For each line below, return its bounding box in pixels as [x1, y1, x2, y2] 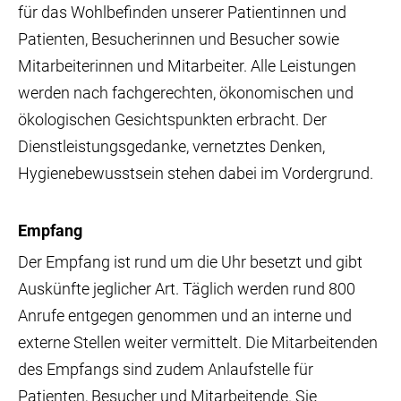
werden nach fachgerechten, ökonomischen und [18, 83, 354, 103]
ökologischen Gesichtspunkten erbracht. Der [18, 110, 327, 130]
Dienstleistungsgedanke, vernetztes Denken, [18, 137, 325, 157]
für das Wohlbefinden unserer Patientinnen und [18, 3, 346, 22]
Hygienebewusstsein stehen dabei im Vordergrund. [18, 164, 373, 183]
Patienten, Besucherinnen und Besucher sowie [18, 30, 339, 49]
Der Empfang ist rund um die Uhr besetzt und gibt [18, 252, 363, 271]
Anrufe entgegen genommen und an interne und [18, 305, 352, 325]
